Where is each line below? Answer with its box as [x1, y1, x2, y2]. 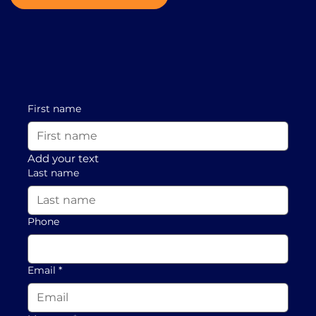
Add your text [27, 151, 99, 165]
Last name [27, 166, 79, 179]
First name [27, 102, 81, 115]
